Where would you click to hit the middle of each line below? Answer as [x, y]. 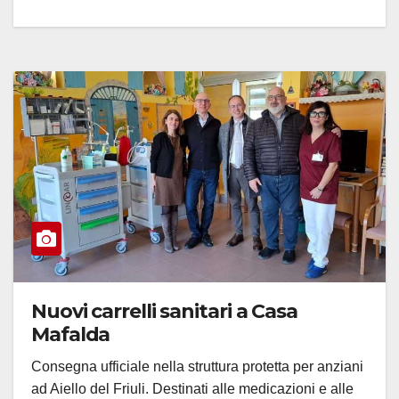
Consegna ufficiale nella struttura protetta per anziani [197, 366]
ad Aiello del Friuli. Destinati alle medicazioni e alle [192, 388]
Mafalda [71, 334]
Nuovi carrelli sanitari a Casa [164, 311]
